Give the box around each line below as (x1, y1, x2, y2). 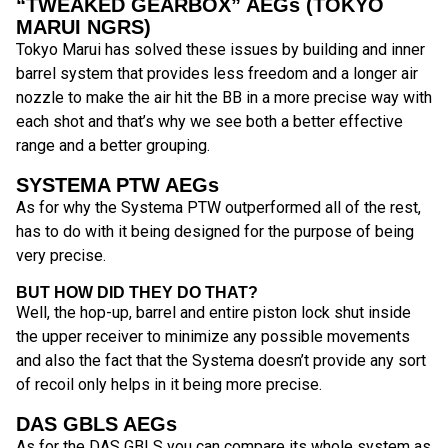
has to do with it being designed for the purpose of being (16, 222, 414, 242)
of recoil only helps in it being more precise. (16, 375, 322, 395)
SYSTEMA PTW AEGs (16, 174, 219, 197)
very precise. (16, 246, 106, 266)
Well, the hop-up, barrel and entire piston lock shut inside (16, 303, 411, 323)
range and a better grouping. (16, 136, 210, 156)
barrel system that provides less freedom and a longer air (16, 64, 418, 84)
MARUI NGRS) (16, 16, 151, 39)
